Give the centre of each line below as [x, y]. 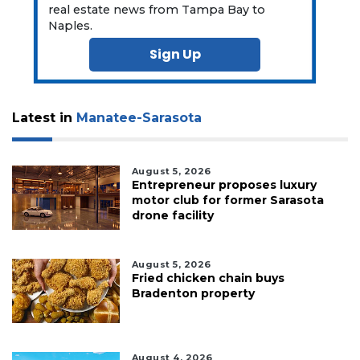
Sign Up [175, 54]
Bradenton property [193, 293]
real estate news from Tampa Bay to [157, 9]
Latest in [44, 117]
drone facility [172, 215]
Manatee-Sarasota [139, 117]
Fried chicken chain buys [208, 278]
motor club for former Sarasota [227, 200]
